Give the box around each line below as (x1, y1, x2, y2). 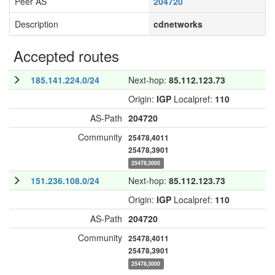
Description (15, 18, 58, 30)
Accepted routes (9, 45, 119, 66)
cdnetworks (153, 18, 203, 30)
